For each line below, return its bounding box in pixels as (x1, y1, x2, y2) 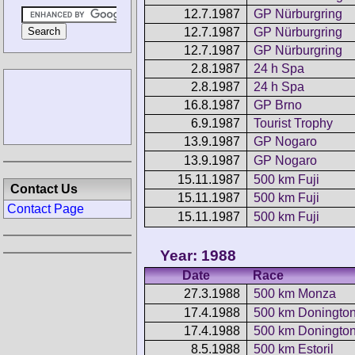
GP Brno (254, 97, 302, 112)
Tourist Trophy (254, 116, 333, 130)
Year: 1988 (160, 247, 236, 265)
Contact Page (7, 202, 84, 216)
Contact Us (10, 182, 78, 196)
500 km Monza (254, 287, 336, 301)
